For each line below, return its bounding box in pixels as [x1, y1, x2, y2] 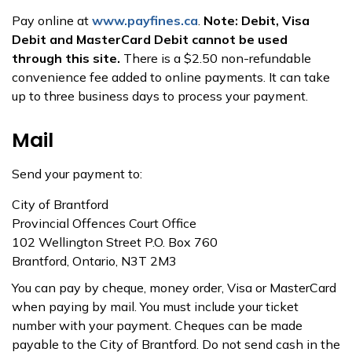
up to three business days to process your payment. [12, 88, 308, 104]
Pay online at [12, 13, 92, 28]
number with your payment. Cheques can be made [12, 317, 302, 333]
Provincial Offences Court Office [12, 215, 196, 231]
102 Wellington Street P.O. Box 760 [12, 234, 218, 250]
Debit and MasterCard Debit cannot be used [12, 31, 288, 47]
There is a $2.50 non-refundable [123, 50, 311, 66]
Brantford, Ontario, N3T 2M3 [12, 253, 177, 269]
